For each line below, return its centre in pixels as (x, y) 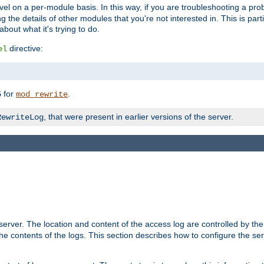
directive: (25, 48)
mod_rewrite (42, 94)
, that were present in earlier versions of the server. (138, 116)
